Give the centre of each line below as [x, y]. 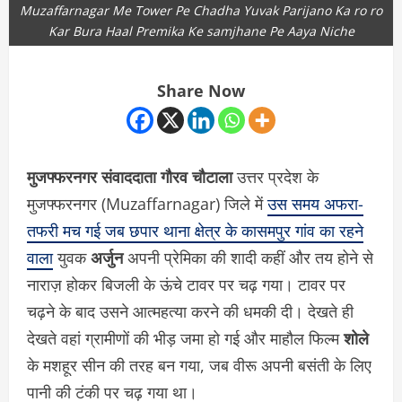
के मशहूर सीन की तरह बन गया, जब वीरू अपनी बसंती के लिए [199, 366]
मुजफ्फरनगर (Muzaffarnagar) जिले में [147, 204]
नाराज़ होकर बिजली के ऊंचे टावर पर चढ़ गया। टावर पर [186, 285]
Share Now [201, 91]
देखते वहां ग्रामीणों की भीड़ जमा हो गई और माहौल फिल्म [185, 339]
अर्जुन [107, 258]
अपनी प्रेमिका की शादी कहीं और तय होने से [248, 258]
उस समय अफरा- [315, 204]
